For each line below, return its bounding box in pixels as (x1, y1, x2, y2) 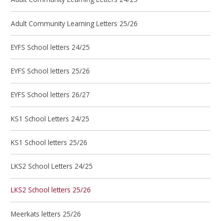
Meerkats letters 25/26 (11, 209, 81, 219)
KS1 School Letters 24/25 (11, 113, 90, 123)
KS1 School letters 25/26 (11, 137, 88, 147)
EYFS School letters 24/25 (11, 42, 90, 52)
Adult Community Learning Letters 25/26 (11, 18, 138, 28)
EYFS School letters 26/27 (11, 90, 90, 100)
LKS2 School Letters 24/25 (11, 161, 93, 171)
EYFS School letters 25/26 (11, 66, 90, 76)
